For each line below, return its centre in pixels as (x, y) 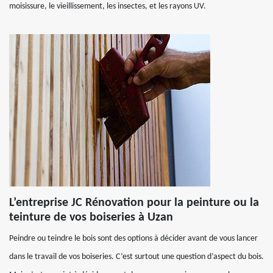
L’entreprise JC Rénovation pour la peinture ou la (134, 203)
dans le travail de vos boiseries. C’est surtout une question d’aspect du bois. (136, 257)
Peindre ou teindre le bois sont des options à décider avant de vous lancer (133, 239)
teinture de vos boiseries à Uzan (91, 218)
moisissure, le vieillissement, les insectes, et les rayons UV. (108, 6)
